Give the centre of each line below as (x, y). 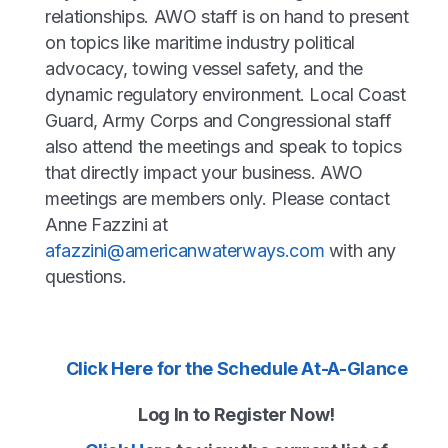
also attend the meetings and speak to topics (223, 147)
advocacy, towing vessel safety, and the (204, 69)
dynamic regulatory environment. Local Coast (225, 95)
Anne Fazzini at (106, 225)
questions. (86, 277)
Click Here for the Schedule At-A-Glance (236, 369)
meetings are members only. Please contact (217, 199)
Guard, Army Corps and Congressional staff (218, 121)
